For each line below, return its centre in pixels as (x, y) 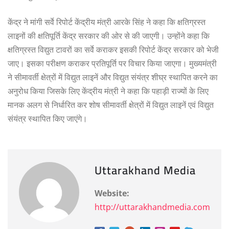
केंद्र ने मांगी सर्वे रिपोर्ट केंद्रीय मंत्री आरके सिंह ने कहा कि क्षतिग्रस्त (107, 22)
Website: (112, 193)
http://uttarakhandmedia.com (152, 207)
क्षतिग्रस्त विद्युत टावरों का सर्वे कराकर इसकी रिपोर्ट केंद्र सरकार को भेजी (113, 49)
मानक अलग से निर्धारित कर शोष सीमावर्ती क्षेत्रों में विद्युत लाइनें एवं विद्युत (111, 105)
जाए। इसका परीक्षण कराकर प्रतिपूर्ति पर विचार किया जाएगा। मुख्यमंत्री (112, 63)
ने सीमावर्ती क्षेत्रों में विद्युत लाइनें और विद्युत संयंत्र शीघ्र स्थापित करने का (113, 77)
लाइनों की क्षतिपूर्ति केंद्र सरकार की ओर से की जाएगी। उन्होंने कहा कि (109, 36)
